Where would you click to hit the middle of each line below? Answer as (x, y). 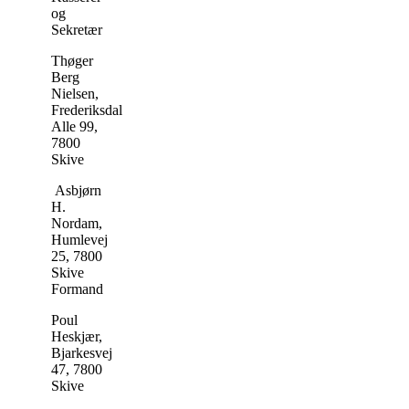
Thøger (72, 60)
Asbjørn (76, 190)
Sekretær (77, 29)
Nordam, (77, 223)
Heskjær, (77, 336)
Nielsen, (75, 93)
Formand (77, 288)
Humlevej (79, 239)
